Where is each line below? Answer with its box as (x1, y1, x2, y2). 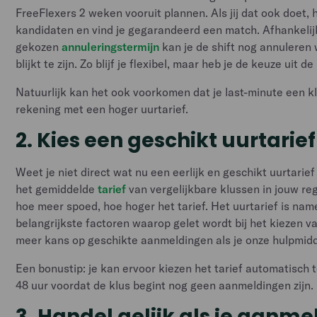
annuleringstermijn (62, 40, 160, 54)
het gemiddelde (16, 182, 98, 196)
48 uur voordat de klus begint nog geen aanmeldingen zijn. (16, 278, 314, 292)
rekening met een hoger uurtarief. (16, 102, 189, 116)
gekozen (16, 40, 62, 54)
